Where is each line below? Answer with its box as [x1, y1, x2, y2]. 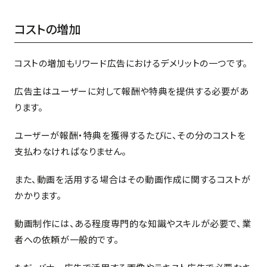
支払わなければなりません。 [14, 145, 127, 158]
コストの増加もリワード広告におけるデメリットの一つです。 [14, 57, 248, 70]
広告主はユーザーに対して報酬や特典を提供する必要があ [14, 85, 249, 98]
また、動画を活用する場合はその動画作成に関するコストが [14, 173, 251, 186]
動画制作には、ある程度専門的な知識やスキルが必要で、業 [14, 217, 252, 230]
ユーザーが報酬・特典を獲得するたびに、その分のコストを [14, 129, 246, 142]
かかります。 [14, 189, 62, 202]
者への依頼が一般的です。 [14, 233, 119, 246]
